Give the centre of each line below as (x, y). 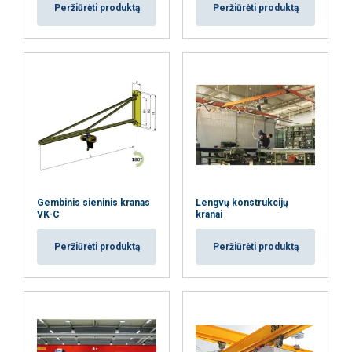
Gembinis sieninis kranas (93, 202)
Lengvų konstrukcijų (242, 202)
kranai (209, 214)
